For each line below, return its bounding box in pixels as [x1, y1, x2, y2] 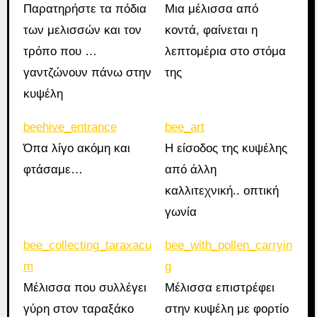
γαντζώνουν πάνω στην [23, 65, 151, 79]
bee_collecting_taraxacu [23, 238, 151, 252]
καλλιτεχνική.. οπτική [164, 183, 279, 197]
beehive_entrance [23, 120, 117, 134]
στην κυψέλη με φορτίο [164, 301, 289, 316]
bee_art [164, 120, 204, 134]
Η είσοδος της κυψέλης [164, 141, 287, 155]
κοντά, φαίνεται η [164, 23, 258, 37]
